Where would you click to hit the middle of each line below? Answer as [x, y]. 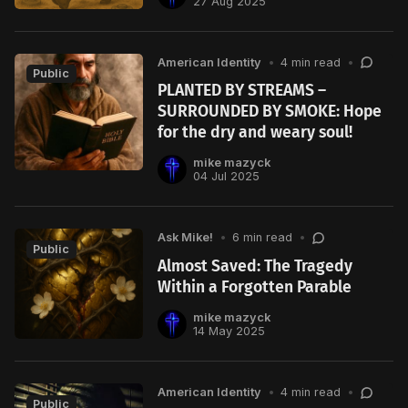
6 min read [263, 238]
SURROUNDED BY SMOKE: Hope [270, 112]
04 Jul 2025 [226, 177]
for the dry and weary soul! [255, 133]
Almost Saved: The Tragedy [255, 266]
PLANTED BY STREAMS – [242, 91]
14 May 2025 [229, 331]
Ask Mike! [186, 238]
